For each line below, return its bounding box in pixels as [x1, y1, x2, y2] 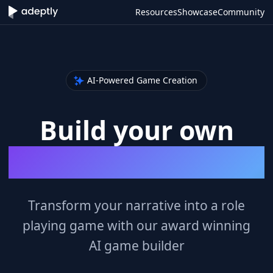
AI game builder [88, 236, 185, 254]
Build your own [39, 112, 234, 148]
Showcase [177, 5, 218, 18]
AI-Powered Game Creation [87, 75, 197, 87]
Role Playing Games [9, 144, 264, 180]
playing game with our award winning [23, 216, 250, 234]
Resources [135, 5, 177, 18]
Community [218, 5, 264, 18]
